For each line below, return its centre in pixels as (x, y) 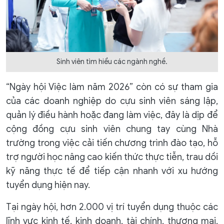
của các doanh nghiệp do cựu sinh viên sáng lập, (112, 101)
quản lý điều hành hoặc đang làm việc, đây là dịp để (112, 115)
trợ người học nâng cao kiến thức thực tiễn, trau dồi (112, 157)
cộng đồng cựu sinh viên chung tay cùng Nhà (112, 129)
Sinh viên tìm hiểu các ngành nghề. (112, 61)
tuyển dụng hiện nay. (48, 185)
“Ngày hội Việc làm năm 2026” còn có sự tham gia (112, 87)
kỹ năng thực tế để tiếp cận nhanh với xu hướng (112, 171)
